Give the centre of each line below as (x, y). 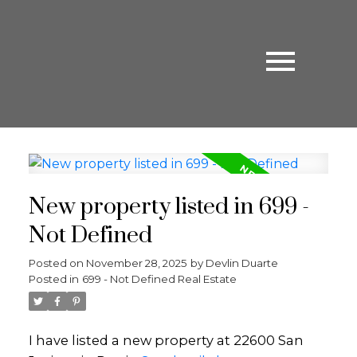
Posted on (57, 263)
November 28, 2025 (136, 263)
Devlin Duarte (241, 263)
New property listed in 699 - (169, 208)
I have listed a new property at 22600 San (166, 341)
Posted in (53, 279)
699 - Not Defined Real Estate (159, 279)
